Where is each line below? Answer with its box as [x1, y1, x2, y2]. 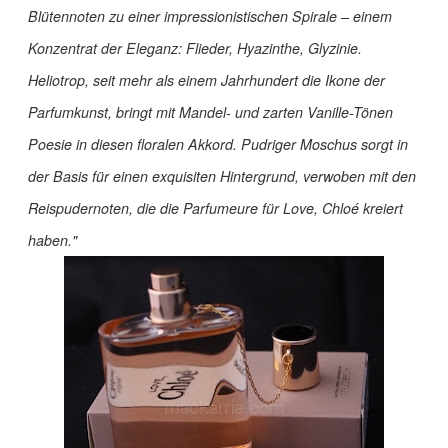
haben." [28, 230, 77, 251]
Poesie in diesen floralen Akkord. [28, 134, 237, 155]
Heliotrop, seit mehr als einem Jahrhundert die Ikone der [28, 70, 385, 91]
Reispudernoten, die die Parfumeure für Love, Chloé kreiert [28, 198, 403, 219]
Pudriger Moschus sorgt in [241, 134, 408, 155]
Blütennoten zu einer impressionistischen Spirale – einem [28, 6, 392, 27]
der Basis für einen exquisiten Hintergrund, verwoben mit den [28, 166, 416, 187]
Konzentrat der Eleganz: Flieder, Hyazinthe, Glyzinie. [28, 38, 362, 59]
